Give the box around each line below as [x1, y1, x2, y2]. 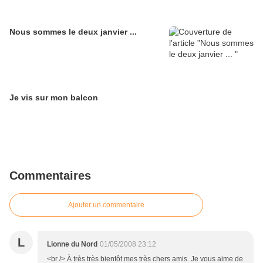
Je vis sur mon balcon [9, 93, 98, 103]
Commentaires [9, 169, 91, 183]
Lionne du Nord [47, 240, 97, 249]
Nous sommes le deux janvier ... [9, 27, 137, 37]
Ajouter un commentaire [68, 201, 144, 210]
